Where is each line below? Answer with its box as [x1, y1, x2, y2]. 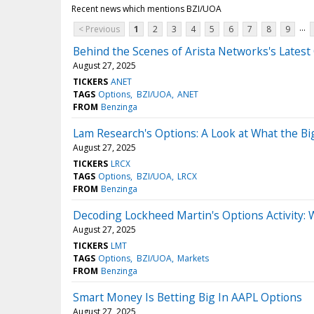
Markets [177, 252, 209, 265]
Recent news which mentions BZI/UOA [71, 3, 221, 15]
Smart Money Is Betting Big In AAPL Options [73, 289, 302, 306]
